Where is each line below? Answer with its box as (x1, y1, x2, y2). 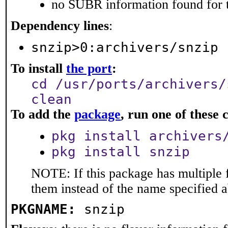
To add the (11, 107, 74, 122)
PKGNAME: (11, 202, 76, 217)
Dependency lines (11, 18, 109, 33)
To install (11, 61, 66, 76)
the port (66, 61, 112, 76)
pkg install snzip (51, 144, 190, 159)
